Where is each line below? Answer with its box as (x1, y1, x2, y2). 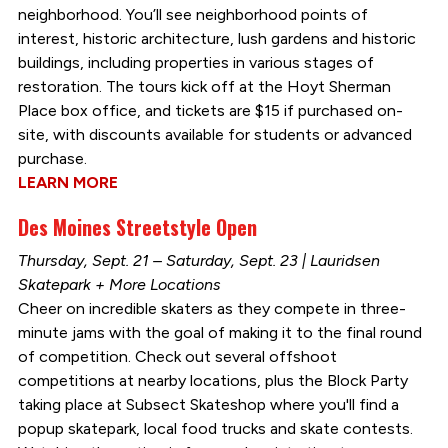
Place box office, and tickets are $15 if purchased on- (17, 100, 403, 120)
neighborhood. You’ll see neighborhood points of (17, 4, 368, 24)
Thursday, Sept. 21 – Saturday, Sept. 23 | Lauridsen (17, 250, 380, 270)
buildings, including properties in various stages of (17, 52, 374, 72)
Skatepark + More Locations (17, 274, 221, 294)
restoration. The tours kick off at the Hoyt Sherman (17, 76, 391, 96)
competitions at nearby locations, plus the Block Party (17, 370, 408, 390)
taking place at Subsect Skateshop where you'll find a (17, 394, 399, 414)
